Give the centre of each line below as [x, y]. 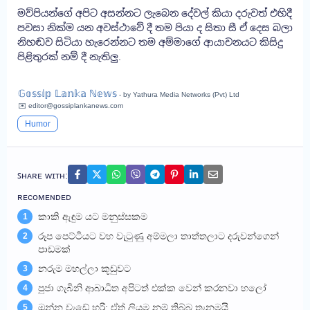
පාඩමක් [54, 249]
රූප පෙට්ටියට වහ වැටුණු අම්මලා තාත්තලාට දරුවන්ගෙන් [158, 236]
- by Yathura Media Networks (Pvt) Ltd [178, 95]
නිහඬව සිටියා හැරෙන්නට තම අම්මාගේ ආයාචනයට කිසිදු [150, 43]
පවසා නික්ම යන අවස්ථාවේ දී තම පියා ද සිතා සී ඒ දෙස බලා [155, 28]
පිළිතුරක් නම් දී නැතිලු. [69, 57]
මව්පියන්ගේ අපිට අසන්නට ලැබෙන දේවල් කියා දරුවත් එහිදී [155, 13]
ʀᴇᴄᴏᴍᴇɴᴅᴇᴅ [44, 197]
